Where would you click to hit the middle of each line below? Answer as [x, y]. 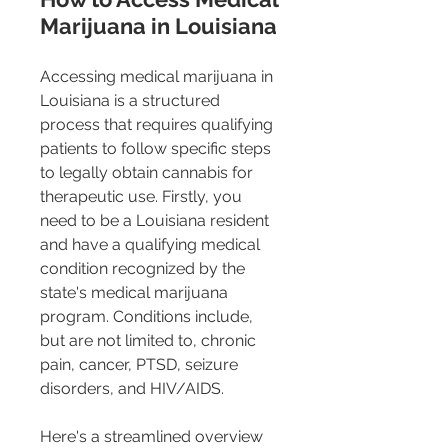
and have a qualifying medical [152, 245]
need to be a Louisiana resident [156, 221]
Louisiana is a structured [132, 101]
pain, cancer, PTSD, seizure [141, 365]
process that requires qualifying [158, 125]
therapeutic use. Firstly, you [143, 197]
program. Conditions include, [148, 317]
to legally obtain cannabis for [148, 173]
